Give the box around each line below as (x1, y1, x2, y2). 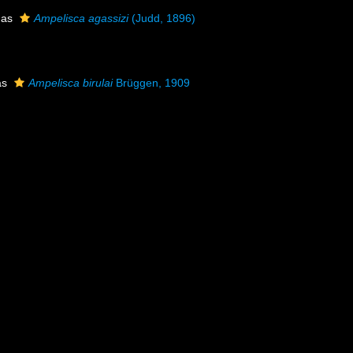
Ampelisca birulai (28, 76, 113, 89)
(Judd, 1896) (128, 12, 195, 24)
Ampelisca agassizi (34, 12, 128, 24)
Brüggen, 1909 (113, 76, 190, 89)
